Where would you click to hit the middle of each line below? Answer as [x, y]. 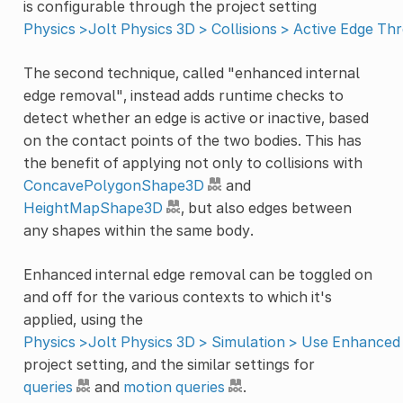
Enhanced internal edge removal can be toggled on [197, 274]
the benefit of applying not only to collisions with [193, 162]
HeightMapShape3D [93, 207]
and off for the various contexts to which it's [177, 296]
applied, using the [83, 319]
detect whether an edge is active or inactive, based [196, 117]
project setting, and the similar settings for [169, 364]
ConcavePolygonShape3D [113, 185]
